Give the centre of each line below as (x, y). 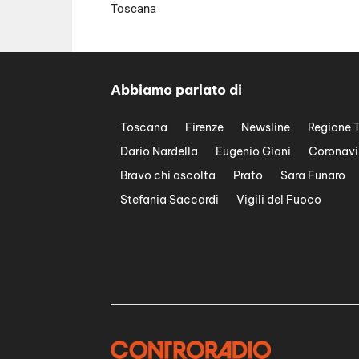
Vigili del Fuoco (279, 200)
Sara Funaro (313, 176)
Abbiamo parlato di (176, 90)
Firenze (204, 128)
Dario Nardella (159, 152)
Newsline (266, 128)
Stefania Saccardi (169, 200)
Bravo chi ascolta (168, 176)
